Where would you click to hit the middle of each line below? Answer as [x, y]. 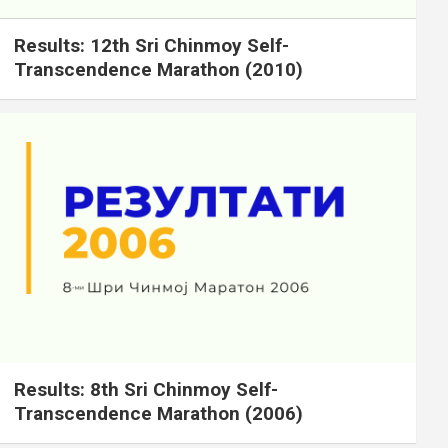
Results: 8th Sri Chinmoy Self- [145, 389]
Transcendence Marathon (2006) [158, 413]
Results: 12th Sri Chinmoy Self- [151, 45]
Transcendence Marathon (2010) [158, 69]
